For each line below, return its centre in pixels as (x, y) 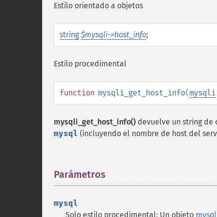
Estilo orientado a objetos (98, 6)
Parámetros (80, 174)
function (77, 93)
